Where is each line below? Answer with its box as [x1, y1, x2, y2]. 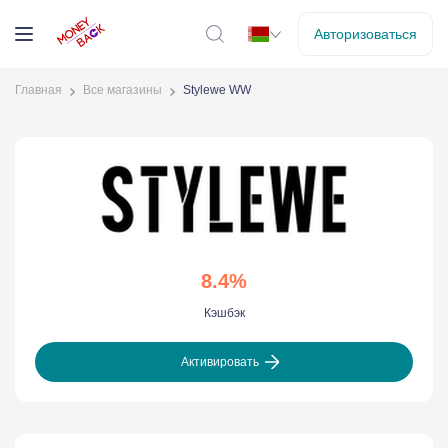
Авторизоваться [314, 26, 417, 42]
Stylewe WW [183, 83, 251, 97]
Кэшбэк [203, 306, 245, 320]
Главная [15, 83, 62, 97]
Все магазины [83, 83, 162, 97]
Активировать [181, 354, 259, 369]
